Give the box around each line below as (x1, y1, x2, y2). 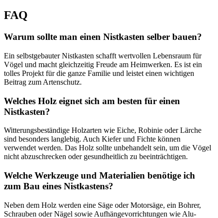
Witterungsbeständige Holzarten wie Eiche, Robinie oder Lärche (4, 126, 201, 135)
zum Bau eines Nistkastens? (4, 181, 113, 192)
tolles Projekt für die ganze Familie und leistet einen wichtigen (4, 69, 194, 77)
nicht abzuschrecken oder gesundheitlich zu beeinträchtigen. (4, 152, 188, 161)
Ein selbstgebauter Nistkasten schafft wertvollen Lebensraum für (4, 51, 201, 60)
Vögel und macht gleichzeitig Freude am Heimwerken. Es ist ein (4, 60, 202, 69)
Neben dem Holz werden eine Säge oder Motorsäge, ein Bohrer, (4, 200, 201, 209)
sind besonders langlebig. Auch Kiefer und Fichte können (4, 135, 181, 144)
